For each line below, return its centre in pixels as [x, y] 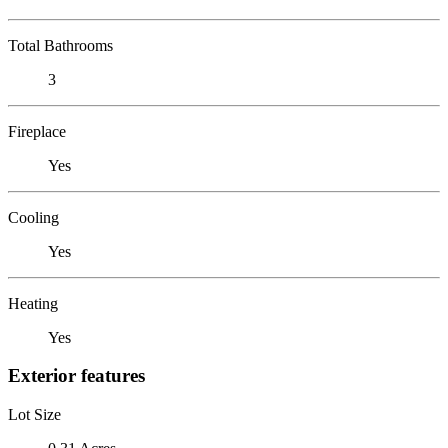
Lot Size [34, 414]
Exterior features [76, 376]
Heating [33, 303]
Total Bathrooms [60, 45]
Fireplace [37, 131]
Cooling [33, 217]
